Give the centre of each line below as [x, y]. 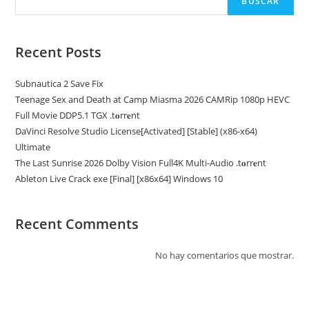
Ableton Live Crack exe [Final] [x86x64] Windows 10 [119, 179]
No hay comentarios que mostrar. [224, 255]
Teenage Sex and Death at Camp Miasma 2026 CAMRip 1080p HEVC [153, 99]
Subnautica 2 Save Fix [60, 83]
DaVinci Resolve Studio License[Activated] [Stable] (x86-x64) [137, 131]
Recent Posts [59, 52]
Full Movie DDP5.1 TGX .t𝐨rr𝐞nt [78, 115]
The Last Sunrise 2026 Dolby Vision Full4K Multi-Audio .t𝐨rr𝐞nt [141, 163]
